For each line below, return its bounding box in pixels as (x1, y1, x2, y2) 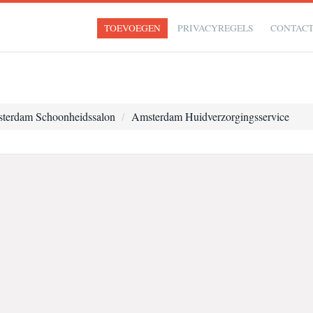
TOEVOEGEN (104, 22, 161, 34)
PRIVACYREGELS (177, 22, 254, 34)
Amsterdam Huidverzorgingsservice (131, 109, 289, 124)
